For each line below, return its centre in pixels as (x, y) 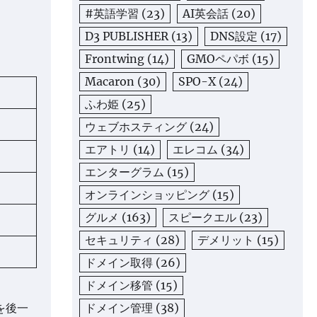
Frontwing (115, 59)
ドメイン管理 (119, 308)
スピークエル (202, 217)
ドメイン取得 (119, 263)
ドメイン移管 (119, 285)
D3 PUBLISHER (127, 36)
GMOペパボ (218, 59)
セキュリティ (119, 240)
